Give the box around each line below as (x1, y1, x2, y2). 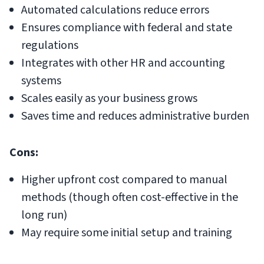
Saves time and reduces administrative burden (21, 107, 249, 124)
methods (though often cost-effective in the (21, 189, 238, 206)
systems (21, 72, 61, 89)
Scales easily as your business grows (21, 90, 197, 107)
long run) (21, 206, 67, 223)
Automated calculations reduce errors (21, 1, 209, 18)
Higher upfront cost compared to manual (21, 171, 227, 188)
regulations (21, 37, 78, 54)
